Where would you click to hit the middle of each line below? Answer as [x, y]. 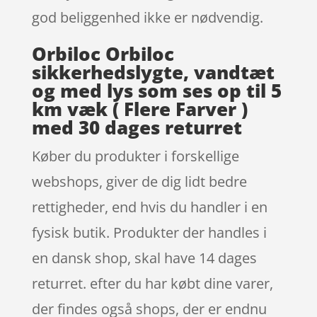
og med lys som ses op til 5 [156, 91]
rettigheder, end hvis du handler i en [149, 207]
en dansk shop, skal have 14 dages [144, 258]
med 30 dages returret [137, 128]
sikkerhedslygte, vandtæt [153, 73]
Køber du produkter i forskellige [135, 156]
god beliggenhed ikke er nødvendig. [147, 18]
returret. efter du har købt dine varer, [152, 284]
